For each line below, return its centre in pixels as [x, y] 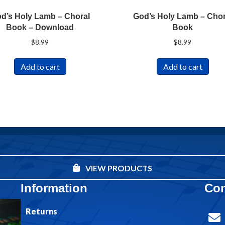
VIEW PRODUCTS [119, 168]
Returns [41, 211]
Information [54, 188]
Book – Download [40, 27]
